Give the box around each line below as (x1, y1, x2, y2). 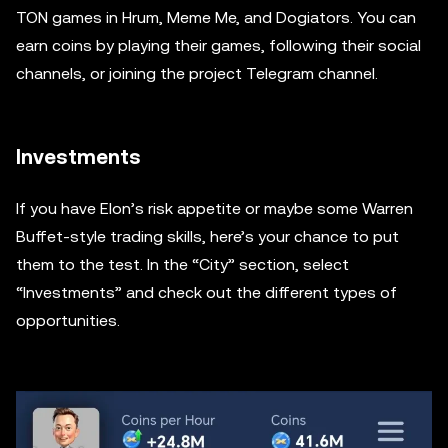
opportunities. (16, 310, 120, 330)
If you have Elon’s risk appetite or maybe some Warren (16, 198, 413, 218)
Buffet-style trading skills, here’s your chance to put (16, 226, 399, 246)
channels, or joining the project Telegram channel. (16, 63, 378, 83)
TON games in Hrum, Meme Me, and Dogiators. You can (16, 7, 416, 27)
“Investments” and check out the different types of (16, 282, 397, 302)
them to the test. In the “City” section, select (16, 254, 349, 274)
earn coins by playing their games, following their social (16, 35, 421, 55)
